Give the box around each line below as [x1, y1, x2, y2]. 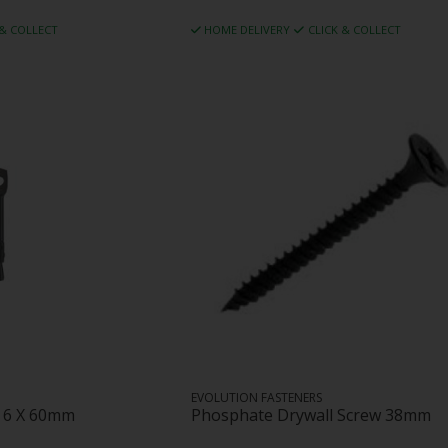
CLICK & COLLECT [307, 21, 401, 37]
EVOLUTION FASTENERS [190, 389, 322, 407]
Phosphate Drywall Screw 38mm [190, 404, 431, 427]
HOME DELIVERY [204, 21, 291, 37]
